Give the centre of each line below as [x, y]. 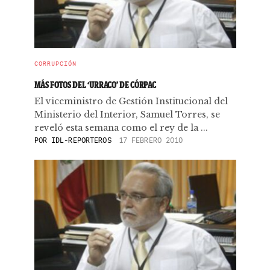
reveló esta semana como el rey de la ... [121, 128]
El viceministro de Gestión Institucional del [131, 101]
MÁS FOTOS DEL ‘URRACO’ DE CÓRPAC [95, 85]
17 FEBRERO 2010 [151, 140]
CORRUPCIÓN [55, 64]
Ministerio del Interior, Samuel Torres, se [127, 115]
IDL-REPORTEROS [81, 140]
